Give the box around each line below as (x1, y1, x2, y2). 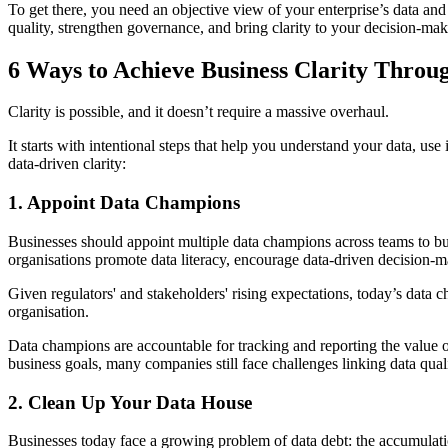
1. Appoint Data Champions (8, 192, 240, 214)
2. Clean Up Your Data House (8, 391, 252, 413)
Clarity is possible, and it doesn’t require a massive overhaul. (8, 103, 389, 121)
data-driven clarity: (8, 155, 126, 173)
